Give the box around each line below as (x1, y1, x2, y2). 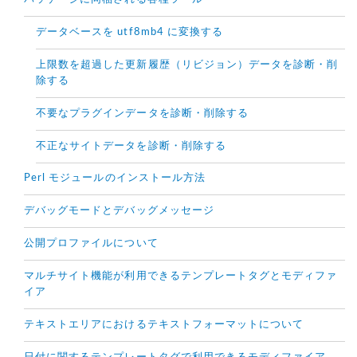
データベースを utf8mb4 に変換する (36, 27, 224, 38)
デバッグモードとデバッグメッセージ (24, 206, 214, 217)
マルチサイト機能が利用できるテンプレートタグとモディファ (24, 271, 338, 282)
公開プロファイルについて (24, 238, 159, 249)
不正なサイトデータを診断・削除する (36, 141, 226, 152)
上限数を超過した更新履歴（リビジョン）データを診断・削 (36, 60, 339, 71)
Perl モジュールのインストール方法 (24, 173, 206, 184)
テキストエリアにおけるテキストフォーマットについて (24, 320, 304, 331)
